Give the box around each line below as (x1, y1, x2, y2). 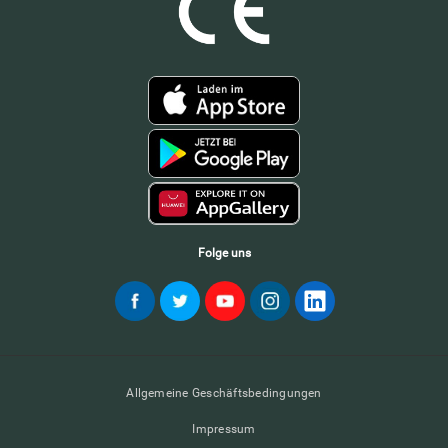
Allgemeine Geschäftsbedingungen (126, 386, 322, 401)
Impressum (192, 422, 256, 437)
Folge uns (197, 246, 251, 261)
